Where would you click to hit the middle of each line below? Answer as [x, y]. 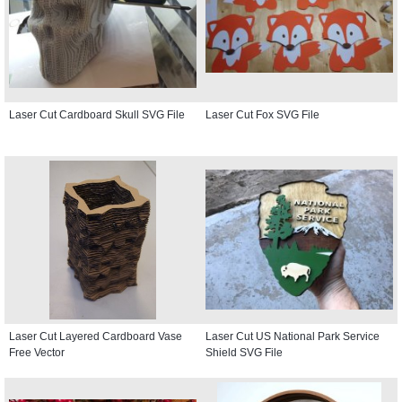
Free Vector [37, 352]
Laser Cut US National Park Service [293, 336]
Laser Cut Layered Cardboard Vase [96, 336]
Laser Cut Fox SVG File [262, 114]
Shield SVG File [244, 352]
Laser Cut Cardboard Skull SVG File [97, 114]
